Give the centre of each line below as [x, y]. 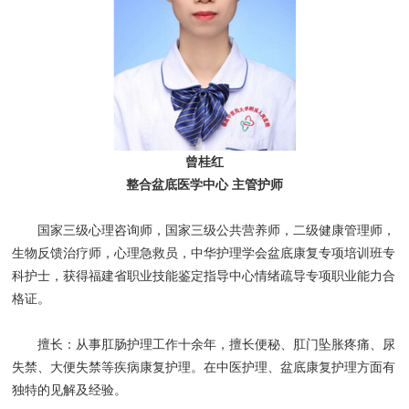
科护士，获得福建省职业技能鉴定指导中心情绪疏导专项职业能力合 [204, 277]
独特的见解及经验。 [70, 391]
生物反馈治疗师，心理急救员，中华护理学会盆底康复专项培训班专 [204, 254]
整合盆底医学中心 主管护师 [204, 185]
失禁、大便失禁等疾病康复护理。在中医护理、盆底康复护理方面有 [204, 368]
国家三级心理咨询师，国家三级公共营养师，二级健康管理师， [204, 231]
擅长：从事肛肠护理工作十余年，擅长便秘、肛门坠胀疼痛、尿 [204, 345]
